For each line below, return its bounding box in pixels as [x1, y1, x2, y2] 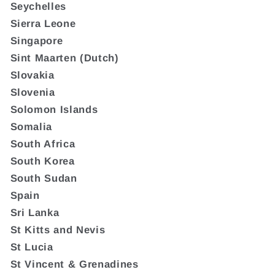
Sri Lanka [10, 206, 60, 218]
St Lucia [10, 241, 53, 252]
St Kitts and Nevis [10, 223, 106, 235]
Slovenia [10, 86, 55, 98]
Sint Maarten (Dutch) [10, 52, 119, 63]
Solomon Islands [10, 103, 98, 115]
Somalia [10, 120, 53, 132]
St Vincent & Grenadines [10, 258, 139, 269]
